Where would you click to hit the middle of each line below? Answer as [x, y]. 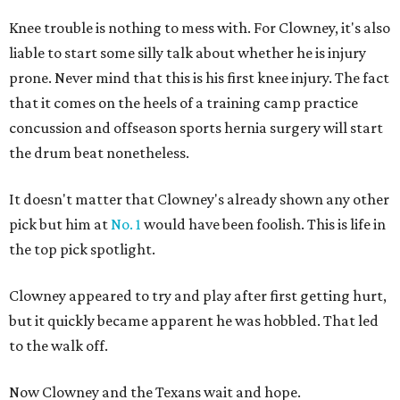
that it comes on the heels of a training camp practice [183, 103]
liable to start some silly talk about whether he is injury [187, 53]
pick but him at [60, 225]
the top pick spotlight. [82, 250]
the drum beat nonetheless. [99, 153]
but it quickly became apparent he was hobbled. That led [194, 321]
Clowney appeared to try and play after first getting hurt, [198, 296]
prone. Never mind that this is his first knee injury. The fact [199, 78]
